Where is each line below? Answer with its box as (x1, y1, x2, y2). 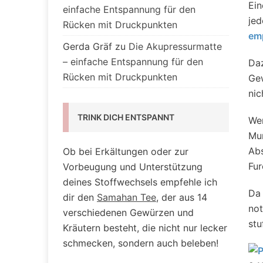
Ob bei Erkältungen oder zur (63, 146, 188, 158)
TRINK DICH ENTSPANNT (77, 112, 174, 123)
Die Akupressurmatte (129, 41, 222, 53)
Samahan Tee (97, 191, 156, 204)
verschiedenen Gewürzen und (63, 207, 194, 219)
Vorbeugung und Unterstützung (63, 161, 203, 173)
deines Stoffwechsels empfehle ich (63, 176, 217, 188)
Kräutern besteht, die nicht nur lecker (63, 222, 227, 234)
